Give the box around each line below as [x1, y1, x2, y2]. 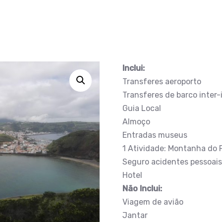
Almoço [122, 117, 150, 126]
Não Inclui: [122, 184, 162, 193]
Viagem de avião [122, 197, 183, 207]
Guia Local [122, 104, 161, 113]
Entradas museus [122, 130, 187, 140]
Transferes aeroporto [122, 77, 201, 86]
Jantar [122, 211, 148, 220]
